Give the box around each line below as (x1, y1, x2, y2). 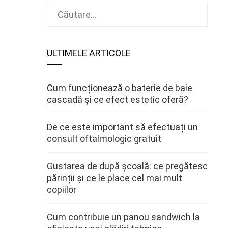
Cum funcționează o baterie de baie (47, 82, 192, 93)
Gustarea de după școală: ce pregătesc (47, 161, 208, 172)
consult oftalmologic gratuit (47, 133, 161, 144)
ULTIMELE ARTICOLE (47, 48, 131, 59)
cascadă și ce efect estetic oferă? (47, 94, 188, 105)
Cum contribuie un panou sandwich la (47, 212, 200, 222)
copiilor (47, 184, 76, 195)
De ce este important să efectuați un (47, 122, 198, 132)
